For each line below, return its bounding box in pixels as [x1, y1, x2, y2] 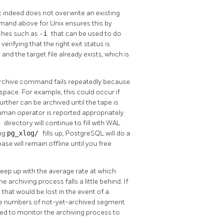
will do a [106, 129, 130, 138]
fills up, [42, 129, 65, 138]
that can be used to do [51, 29, 121, 38]
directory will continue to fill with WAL [4, 119, 120, 128]
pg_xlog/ [7, 129, 42, 137]
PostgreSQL [65, 129, 106, 138]
